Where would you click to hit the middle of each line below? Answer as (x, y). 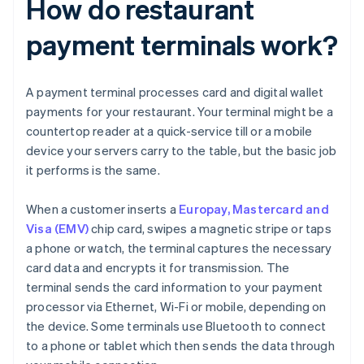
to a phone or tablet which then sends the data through (180, 346)
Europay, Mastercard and (254, 209)
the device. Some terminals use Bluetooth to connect (176, 326)
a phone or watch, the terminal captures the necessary (179, 248)
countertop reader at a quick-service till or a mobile (169, 131)
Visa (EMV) (57, 229)
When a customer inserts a (103, 209)
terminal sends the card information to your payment (175, 287)
